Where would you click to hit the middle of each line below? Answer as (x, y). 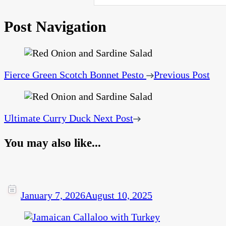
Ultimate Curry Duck (47, 118)
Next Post (113, 118)
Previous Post (182, 75)
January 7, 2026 (53, 195)
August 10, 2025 (119, 195)
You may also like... (52, 143)
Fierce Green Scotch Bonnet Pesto (74, 75)
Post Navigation (55, 26)
